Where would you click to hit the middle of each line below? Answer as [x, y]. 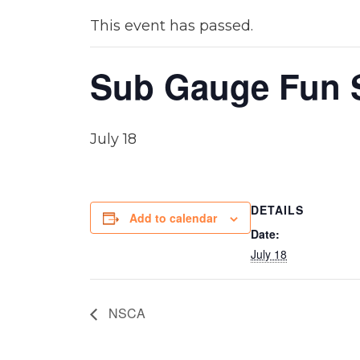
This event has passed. [172, 26]
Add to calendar [173, 218]
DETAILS [277, 210]
